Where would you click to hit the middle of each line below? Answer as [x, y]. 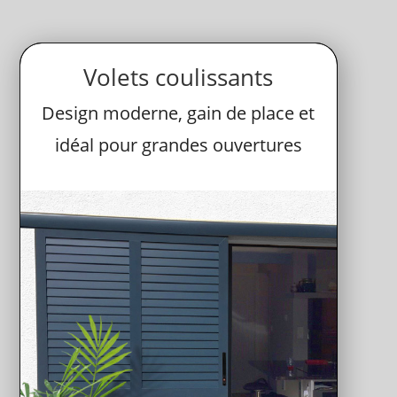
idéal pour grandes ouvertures [178, 144]
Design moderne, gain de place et [179, 113]
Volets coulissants [179, 77]
